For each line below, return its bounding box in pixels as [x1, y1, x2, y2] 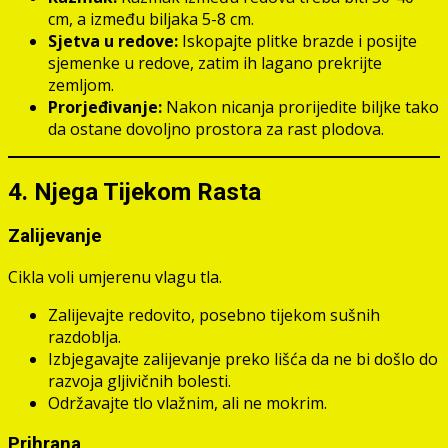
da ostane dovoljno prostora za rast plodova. [48, 117, 384, 140]
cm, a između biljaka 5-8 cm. [48, 7, 254, 30]
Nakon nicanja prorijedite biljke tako [162, 95, 439, 118]
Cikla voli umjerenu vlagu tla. [8, 266, 222, 289]
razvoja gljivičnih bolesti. [48, 370, 231, 393]
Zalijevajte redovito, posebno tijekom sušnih [48, 304, 380, 327]
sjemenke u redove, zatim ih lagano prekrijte [48, 51, 382, 74]
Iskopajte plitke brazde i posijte [178, 29, 417, 52]
